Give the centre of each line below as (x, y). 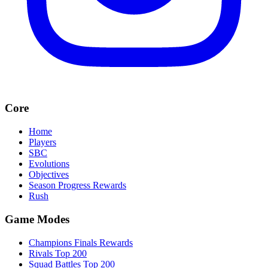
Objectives (49, 175)
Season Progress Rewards (77, 185)
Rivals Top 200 (58, 253)
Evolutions (49, 164)
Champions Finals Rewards (81, 242)
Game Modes (37, 219)
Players (42, 142)
